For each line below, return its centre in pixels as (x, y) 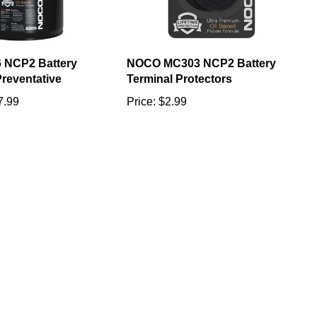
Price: (142, 86)
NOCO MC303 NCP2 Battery (202, 48)
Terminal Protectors (180, 64)
